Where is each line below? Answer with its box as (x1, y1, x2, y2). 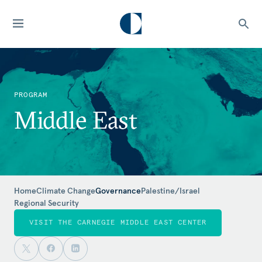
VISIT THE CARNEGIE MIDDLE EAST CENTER (29, 217, 207, 226)
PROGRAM (14, 90, 48, 99)
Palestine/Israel (141, 185, 200, 196)
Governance (95, 185, 141, 196)
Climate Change (36, 185, 95, 196)
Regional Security (14, 197, 79, 208)
